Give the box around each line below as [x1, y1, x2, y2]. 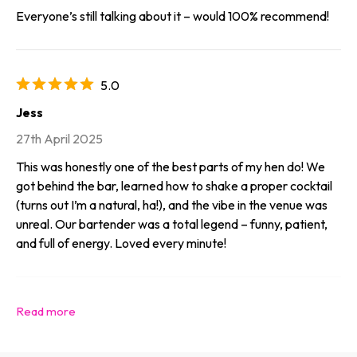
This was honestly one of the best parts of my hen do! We [16, 158, 325, 175]
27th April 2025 [16, 131, 103, 147]
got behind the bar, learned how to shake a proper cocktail [16, 177, 332, 194]
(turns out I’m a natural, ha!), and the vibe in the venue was [16, 196, 328, 213]
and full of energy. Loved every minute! [16, 234, 226, 251]
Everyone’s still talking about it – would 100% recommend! [16, 7, 329, 24]
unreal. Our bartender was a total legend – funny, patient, [16, 215, 328, 232]
